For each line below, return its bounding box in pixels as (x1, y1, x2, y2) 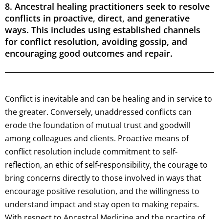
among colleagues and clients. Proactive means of (5, 133, 189, 144)
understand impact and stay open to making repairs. (5, 199, 199, 210)
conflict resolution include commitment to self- (5, 146, 177, 157)
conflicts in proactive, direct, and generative (5, 12, 190, 24)
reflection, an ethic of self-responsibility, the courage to (5, 159, 208, 171)
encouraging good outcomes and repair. (5, 47, 173, 60)
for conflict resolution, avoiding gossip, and (5, 36, 187, 48)
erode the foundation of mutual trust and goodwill (5, 120, 191, 131)
